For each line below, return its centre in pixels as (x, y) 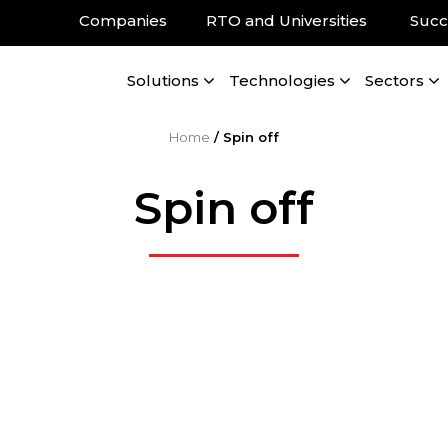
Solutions (163, 81)
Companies (123, 20)
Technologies (282, 81)
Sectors (395, 81)
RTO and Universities (289, 20)
